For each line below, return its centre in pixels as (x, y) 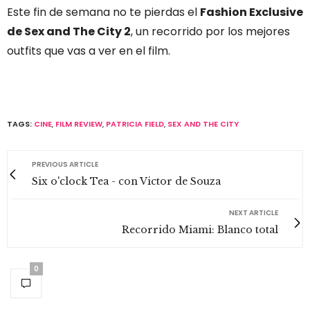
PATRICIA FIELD (135, 124)
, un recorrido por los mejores (210, 31)
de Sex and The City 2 (69, 31)
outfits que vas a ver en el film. (89, 51)
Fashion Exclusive (252, 12)
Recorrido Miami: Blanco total (200, 229)
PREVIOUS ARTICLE (65, 164)
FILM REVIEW (79, 124)
